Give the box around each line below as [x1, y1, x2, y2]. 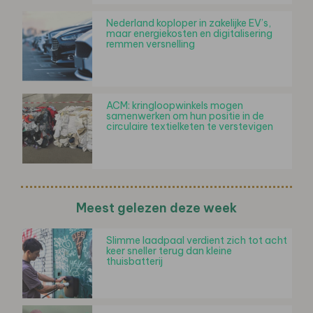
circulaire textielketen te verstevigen [106, 119, 273, 133]
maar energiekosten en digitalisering [106, 27, 272, 40]
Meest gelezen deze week [76, 199, 237, 216]
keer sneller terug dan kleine [106, 244, 232, 257]
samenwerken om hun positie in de [106, 109, 264, 122]
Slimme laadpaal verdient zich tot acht [106, 233, 287, 247]
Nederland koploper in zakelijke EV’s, [106, 16, 271, 29]
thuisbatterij [106, 254, 163, 268]
